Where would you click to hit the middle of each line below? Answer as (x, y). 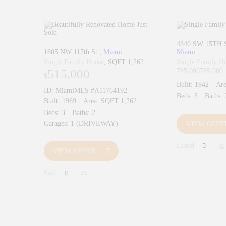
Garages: (56, 124)
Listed (186, 145)
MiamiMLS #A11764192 (91, 91)
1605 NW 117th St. (72, 52)
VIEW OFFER (75, 151)
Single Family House (74, 62)
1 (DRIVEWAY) (94, 124)
